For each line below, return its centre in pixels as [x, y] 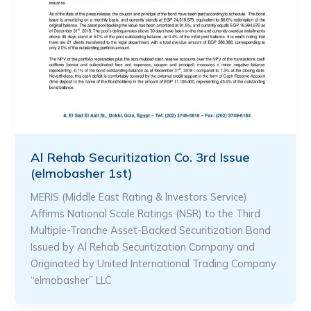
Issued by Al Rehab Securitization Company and [143, 247]
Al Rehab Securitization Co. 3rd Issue [141, 158]
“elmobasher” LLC [72, 280]
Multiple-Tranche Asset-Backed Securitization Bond [151, 230]
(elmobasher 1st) [82, 174]
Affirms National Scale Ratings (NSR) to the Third [146, 214]
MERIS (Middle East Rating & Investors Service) [139, 197]
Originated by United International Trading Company [154, 264]
